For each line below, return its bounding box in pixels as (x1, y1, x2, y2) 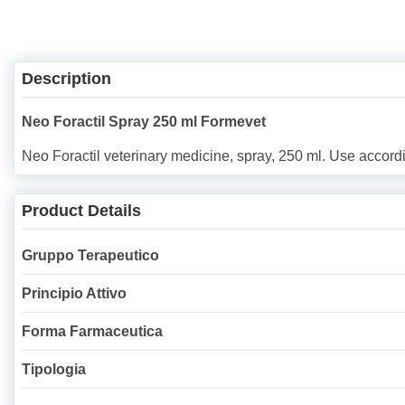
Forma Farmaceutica (22, 323, 163, 339)
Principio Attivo (22, 285, 127, 301)
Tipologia (22, 361, 86, 377)
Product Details (22, 201, 141, 220)
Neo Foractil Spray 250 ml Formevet (22, 114, 266, 130)
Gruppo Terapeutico (22, 247, 159, 263)
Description (22, 69, 111, 88)
